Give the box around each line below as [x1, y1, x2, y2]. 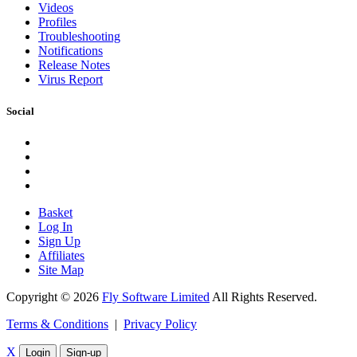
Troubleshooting [38, 29, 120, 44]
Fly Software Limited [102, 289, 210, 304]
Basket [38, 205, 73, 219]
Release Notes [38, 58, 110, 73]
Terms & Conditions [6, 316, 108, 331]
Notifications [38, 44, 103, 58]
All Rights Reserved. [210, 289, 317, 304]
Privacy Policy [124, 316, 197, 331]
